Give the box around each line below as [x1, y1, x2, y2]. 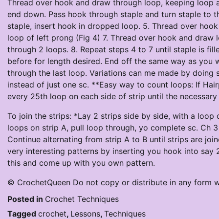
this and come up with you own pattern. [7, 158, 155, 168]
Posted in [7, 194, 45, 204]
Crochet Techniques [45, 194, 119, 204]
